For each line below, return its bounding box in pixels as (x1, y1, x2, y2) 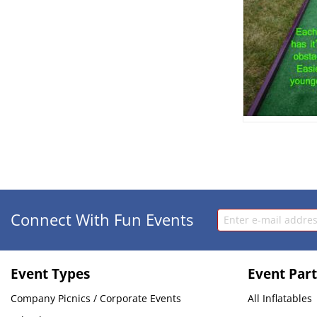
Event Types (11, 264, 90, 283)
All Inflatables (248, 291, 313, 305)
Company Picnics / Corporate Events (11, 291, 181, 305)
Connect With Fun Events (11, 209, 193, 231)
